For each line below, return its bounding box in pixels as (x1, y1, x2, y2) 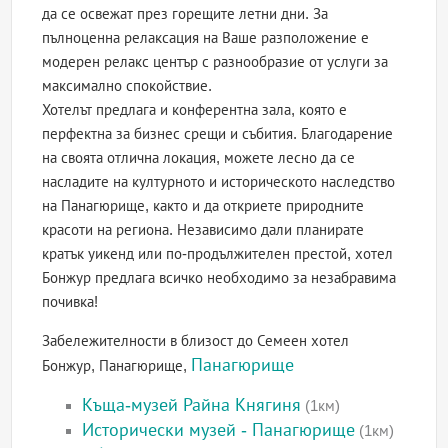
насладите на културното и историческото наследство (42, 173, 396, 191)
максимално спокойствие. (42, 77, 213, 95)
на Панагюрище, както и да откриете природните (42, 197, 365, 215)
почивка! (42, 293, 99, 311)
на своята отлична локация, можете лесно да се (42, 149, 356, 167)
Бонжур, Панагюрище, (42, 357, 192, 375)
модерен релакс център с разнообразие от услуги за (42, 53, 389, 71)
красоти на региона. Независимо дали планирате (42, 221, 365, 239)
